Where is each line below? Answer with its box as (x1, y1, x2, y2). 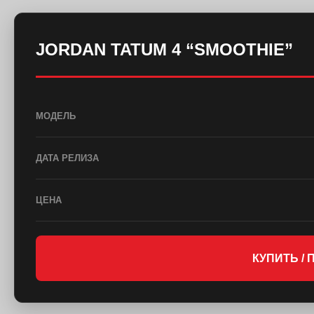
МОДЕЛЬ (36, 110, 76, 121)
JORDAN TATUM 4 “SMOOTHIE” (36, 40, 293, 60)
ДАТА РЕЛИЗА (36, 152, 99, 163)
